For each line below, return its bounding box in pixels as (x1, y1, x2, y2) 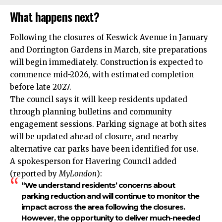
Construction (100, 57, 148, 67)
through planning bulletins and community (10, 107, 172, 116)
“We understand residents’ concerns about (21, 180, 175, 190)
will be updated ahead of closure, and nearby (10, 131, 178, 141)
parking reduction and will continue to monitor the (21, 191, 199, 201)
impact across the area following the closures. (21, 202, 185, 212)
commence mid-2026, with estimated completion (10, 69, 194, 79)
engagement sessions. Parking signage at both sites (10, 119, 207, 129)
